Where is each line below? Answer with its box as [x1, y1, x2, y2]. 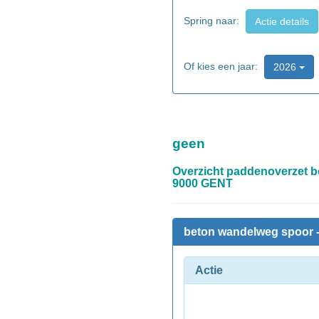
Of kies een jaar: [184, 60, 261, 72]
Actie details [255, 15, 309, 27]
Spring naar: [184, 14, 242, 26]
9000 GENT [172, 177, 233, 189]
